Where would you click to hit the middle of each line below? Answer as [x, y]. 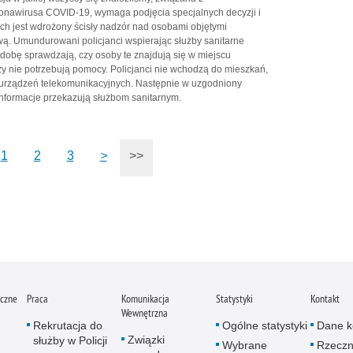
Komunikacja [145, 298]
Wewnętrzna [145, 312]
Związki [146, 339]
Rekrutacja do [68, 325]
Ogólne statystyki [265, 325]
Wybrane [245, 345]
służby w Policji [70, 340]
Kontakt [325, 298]
